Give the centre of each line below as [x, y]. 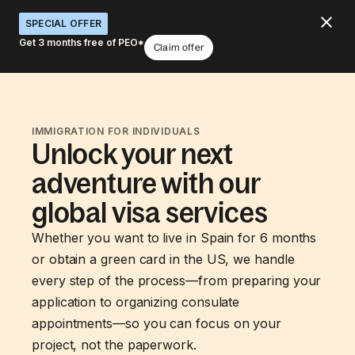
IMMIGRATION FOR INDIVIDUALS [116, 131]
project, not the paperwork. [114, 345]
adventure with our [146, 183]
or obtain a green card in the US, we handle [163, 259]
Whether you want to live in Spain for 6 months [174, 238]
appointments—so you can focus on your [157, 323]
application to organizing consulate [136, 302]
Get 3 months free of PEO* [82, 42]
